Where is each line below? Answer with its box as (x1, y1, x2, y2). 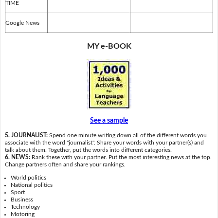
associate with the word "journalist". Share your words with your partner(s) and (4, 139, 204, 145)
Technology (11, 204, 40, 210)
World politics (11, 175, 47, 181)
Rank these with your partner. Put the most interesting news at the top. (31, 154, 212, 160)
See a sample (90, 117, 128, 124)
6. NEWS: (4, 154, 32, 160)
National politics (11, 182, 53, 188)
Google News (5, 19, 39, 26)
